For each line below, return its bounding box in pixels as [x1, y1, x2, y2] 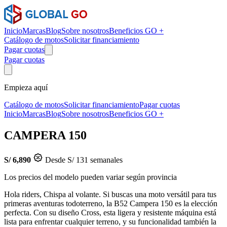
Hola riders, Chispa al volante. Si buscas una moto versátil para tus [4, 190, 216, 199]
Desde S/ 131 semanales [43, 155, 123, 164]
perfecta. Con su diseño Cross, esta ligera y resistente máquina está [4, 208, 216, 217]
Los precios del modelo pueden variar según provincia [4, 172, 177, 181]
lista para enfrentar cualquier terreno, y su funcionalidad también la [4, 217, 216, 226]
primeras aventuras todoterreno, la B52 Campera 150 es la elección [4, 199, 217, 208]
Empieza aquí [4, 83, 48, 92]
